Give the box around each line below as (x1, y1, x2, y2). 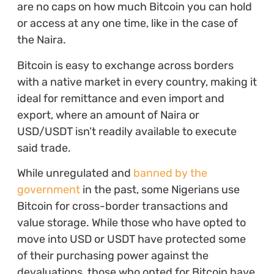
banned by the (133, 166, 207, 180)
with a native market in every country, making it (17, 75, 257, 89)
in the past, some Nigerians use (80, 183, 240, 197)
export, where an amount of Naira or (17, 108, 199, 122)
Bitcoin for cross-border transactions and (17, 199, 228, 213)
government (17, 183, 80, 197)
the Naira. (17, 33, 68, 47)
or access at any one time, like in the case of (17, 17, 238, 31)
